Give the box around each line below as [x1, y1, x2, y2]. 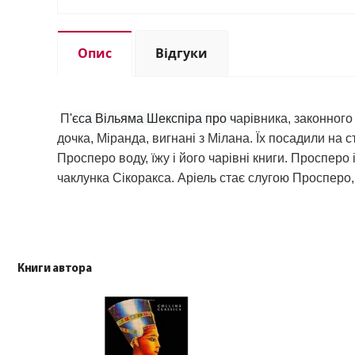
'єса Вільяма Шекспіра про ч [70, 112, 236, 126]
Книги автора [17, 263, 92, 276]
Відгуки [155, 44, 208, 63]
